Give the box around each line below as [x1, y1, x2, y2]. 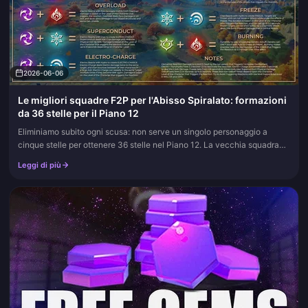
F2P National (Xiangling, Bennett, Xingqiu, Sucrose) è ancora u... [18, 153, 263, 163]
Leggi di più [18, 160, 61, 170]
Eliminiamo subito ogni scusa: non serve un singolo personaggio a [18, 126, 267, 137]
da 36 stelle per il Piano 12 [18, 107, 139, 119]
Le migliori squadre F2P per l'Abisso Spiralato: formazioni [18, 94, 287, 106]
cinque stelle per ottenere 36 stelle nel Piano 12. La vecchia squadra [18, 140, 279, 150]
